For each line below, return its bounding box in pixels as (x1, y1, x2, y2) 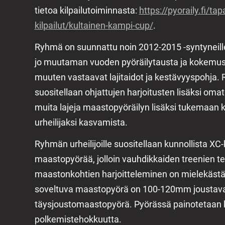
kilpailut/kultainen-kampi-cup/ (34, 20, 153, 31)
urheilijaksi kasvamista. (34, 117, 128, 128)
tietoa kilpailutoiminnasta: (34, 5, 139, 16)
